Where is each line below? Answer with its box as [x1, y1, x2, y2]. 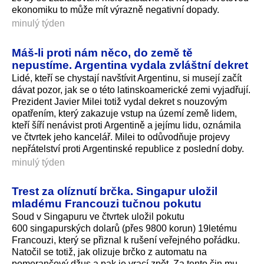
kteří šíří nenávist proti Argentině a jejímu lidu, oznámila [12, 120, 241, 130]
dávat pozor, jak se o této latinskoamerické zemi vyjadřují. [12, 84, 250, 95]
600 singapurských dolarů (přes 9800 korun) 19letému [12, 223, 237, 234]
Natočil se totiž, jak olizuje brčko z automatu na [12, 247, 207, 258]
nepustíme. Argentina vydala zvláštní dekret [12, 58, 248, 71]
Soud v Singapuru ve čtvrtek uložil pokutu [12, 212, 184, 222]
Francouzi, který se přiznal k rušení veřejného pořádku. [12, 235, 240, 246]
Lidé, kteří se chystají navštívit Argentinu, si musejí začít [12, 72, 242, 83]
